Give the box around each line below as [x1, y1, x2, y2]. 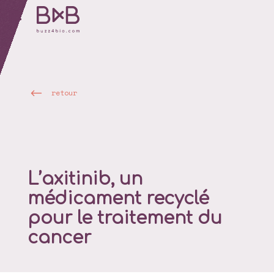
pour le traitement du [27, 209, 222, 229]
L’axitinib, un [27, 169, 143, 190]
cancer [27, 228, 91, 248]
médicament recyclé [27, 189, 209, 209]
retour [51, 87, 77, 98]
